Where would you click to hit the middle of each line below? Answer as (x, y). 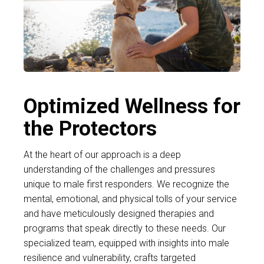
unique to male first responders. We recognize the (126, 184)
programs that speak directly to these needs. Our (125, 229)
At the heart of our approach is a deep (102, 155)
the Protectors (90, 129)
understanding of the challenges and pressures (119, 170)
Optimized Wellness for (132, 107)
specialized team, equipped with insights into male (126, 243)
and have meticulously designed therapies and (119, 214)
